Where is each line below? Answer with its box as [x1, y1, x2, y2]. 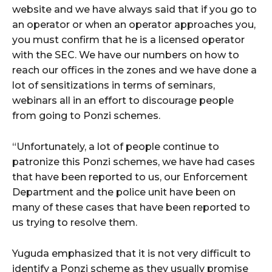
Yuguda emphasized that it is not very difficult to [12, 247, 251, 259]
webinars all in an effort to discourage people [12, 94, 234, 106]
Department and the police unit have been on [12, 186, 236, 198]
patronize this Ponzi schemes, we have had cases [12, 155, 255, 168]
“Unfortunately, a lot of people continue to [12, 140, 219, 152]
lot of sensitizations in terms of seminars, [12, 79, 215, 91]
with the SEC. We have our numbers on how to [12, 49, 239, 61]
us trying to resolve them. [12, 216, 137, 228]
